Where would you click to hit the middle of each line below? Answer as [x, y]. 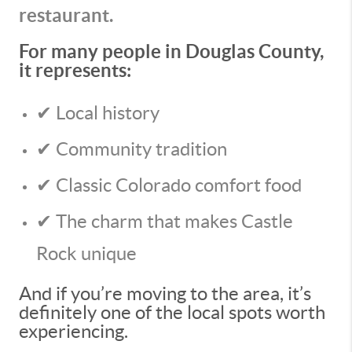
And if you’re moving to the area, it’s [165, 293]
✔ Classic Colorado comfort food [169, 185]
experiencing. [73, 331]
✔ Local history [98, 113]
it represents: [75, 70]
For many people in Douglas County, [171, 51]
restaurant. [66, 15]
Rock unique [86, 253]
